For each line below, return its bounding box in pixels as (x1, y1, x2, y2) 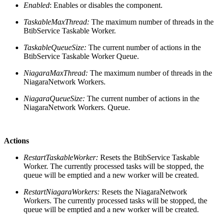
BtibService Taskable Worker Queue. (24, 52, 139, 60)
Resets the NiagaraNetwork (102, 187, 187, 196)
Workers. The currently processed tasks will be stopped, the (24, 196, 207, 205)
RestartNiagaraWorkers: (24, 187, 100, 196)
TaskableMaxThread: (24, 17, 91, 26)
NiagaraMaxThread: (24, 68, 90, 77)
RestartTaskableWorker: (24, 153, 100, 162)
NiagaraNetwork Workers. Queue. (24, 103, 130, 111)
